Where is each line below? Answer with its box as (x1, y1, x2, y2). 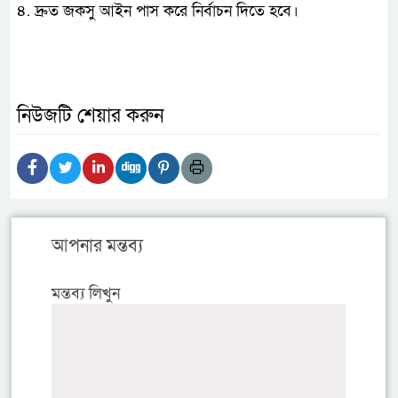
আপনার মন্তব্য (52, 235, 143, 259)
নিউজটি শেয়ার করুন (17, 103, 163, 130)
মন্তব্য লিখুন (52, 283, 120, 305)
